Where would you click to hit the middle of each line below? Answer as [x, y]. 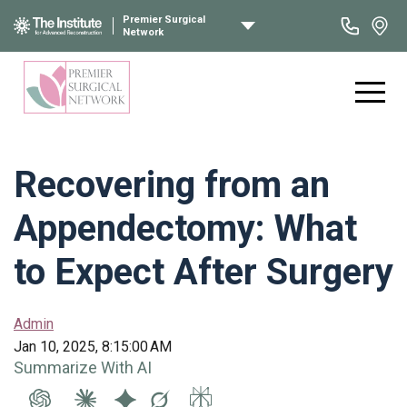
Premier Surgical [164, 19]
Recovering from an [172, 185]
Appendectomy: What [185, 228]
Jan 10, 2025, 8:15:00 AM [93, 347]
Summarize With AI [83, 367]
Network [143, 32]
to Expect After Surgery [203, 272]
